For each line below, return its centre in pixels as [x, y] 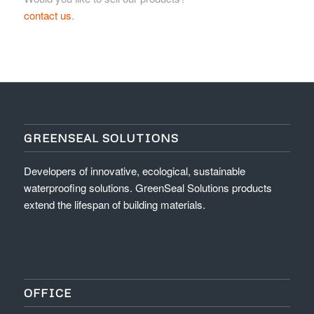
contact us [47, 15]
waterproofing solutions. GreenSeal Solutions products [148, 187]
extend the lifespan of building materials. [114, 204]
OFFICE [47, 292]
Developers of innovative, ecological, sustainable [134, 170]
